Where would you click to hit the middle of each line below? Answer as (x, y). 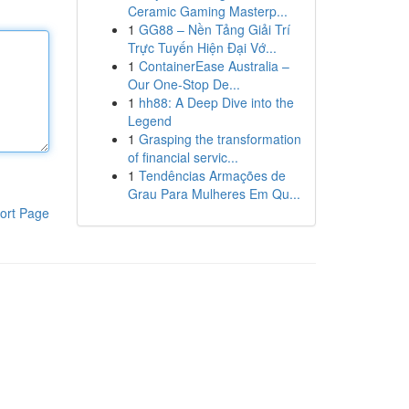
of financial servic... (183, 157)
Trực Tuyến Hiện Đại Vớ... (202, 47)
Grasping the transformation (220, 139)
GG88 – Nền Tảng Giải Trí (214, 29)
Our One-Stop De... (184, 84)
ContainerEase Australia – (214, 66)
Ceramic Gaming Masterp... (207, 11)
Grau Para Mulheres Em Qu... (214, 194)
